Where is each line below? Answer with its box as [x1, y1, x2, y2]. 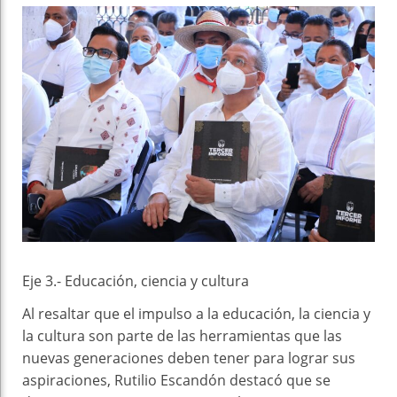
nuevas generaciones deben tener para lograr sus [22, 347, 355, 368]
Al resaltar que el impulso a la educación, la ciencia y [22, 303, 370, 323]
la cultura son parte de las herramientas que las [22, 325, 342, 346]
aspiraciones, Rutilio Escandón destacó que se [22, 370, 331, 390]
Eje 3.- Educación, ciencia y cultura [22, 270, 249, 291]
